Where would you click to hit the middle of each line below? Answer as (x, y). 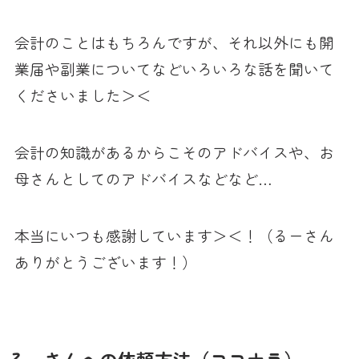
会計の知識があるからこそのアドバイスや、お (174, 152)
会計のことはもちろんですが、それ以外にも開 (174, 42)
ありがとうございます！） (105, 261)
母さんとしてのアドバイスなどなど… (143, 179)
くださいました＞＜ (83, 95)
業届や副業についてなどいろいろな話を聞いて (174, 69)
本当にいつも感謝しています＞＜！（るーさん (174, 235)
